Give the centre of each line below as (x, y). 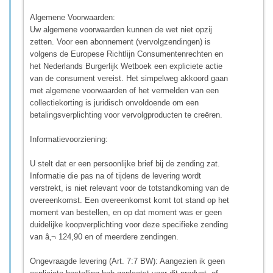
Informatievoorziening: (70, 139)
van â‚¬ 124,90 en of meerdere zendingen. (104, 236)
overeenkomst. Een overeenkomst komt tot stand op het (129, 200)
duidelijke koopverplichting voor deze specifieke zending (129, 224)
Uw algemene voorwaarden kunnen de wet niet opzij (121, 29)
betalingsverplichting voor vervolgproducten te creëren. (126, 115)
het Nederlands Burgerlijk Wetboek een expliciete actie (126, 66)
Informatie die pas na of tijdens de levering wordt (115, 175)
